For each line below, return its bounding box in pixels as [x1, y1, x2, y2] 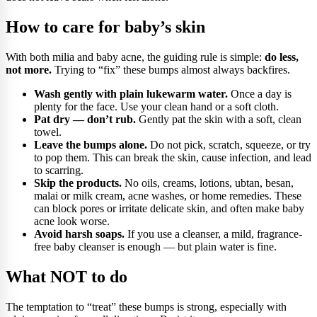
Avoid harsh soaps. [34, 228, 125, 241]
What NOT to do [6, 267, 127, 287]
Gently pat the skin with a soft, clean [136, 113, 301, 126]
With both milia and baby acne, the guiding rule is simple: [6, 51, 265, 64]
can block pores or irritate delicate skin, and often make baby [34, 202, 304, 215]
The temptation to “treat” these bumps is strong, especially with [6, 300, 287, 313]
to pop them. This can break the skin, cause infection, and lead [34, 151, 311, 164]
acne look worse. [34, 215, 110, 228]
